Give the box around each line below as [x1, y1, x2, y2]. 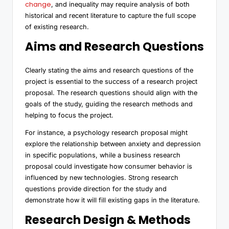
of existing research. [25, 22, 89, 31]
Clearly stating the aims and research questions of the [25, 66, 193, 74]
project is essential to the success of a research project [25, 77, 197, 85]
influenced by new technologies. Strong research [25, 173, 178, 181]
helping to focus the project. [25, 111, 113, 119]
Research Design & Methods [25, 211, 191, 228]
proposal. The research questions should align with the [25, 88, 197, 97]
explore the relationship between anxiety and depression [25, 140, 201, 148]
